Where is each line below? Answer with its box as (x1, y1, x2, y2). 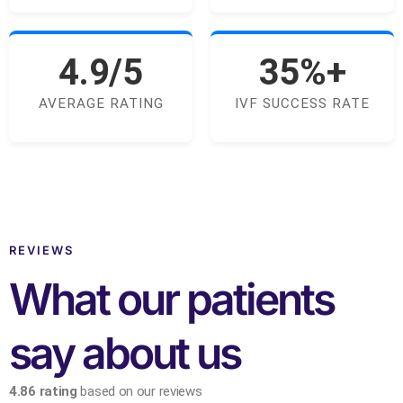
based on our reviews (76, 382, 202, 399)
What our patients (9, 272, 334, 326)
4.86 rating (9, 382, 77, 399)
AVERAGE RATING (38, 94, 164, 112)
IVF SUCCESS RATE (235, 94, 370, 112)
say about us (9, 326, 240, 380)
